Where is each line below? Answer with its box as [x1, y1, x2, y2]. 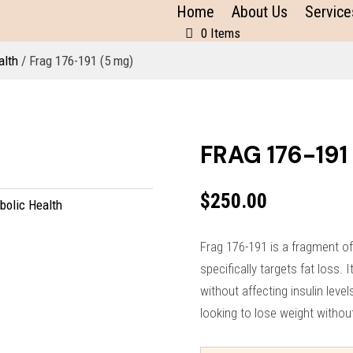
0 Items [201, 24, 240, 41]
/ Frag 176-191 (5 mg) [18, 53, 134, 69]
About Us [232, 2, 288, 21]
